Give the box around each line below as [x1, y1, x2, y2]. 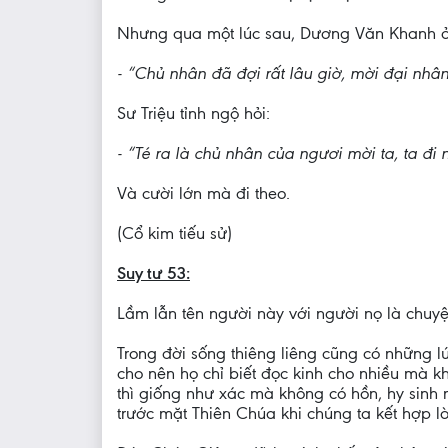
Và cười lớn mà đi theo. [117, 183, 290, 203]
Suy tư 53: [117, 263, 190, 283]
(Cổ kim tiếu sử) [117, 223, 232, 243]
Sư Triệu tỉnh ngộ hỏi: [117, 103, 270, 123]
